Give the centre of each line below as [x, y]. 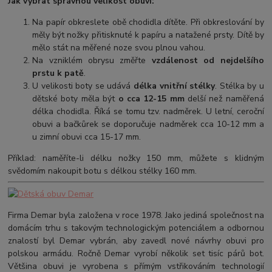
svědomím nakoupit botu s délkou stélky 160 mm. [103, 171]
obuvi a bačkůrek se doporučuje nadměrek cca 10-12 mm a [148, 124]
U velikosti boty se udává [83, 86]
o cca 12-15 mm [151, 98]
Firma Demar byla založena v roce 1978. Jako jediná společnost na [136, 215]
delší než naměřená [224, 98]
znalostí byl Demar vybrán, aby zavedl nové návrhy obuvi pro [136, 240]
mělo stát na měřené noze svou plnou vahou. [119, 47]
